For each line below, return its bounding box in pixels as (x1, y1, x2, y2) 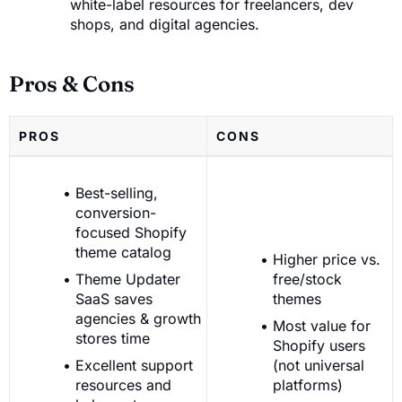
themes (273, 289, 321, 308)
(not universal (273, 355, 364, 374)
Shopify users (273, 336, 365, 354)
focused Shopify (75, 223, 187, 241)
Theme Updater (75, 269, 180, 288)
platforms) (273, 375, 343, 394)
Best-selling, (75, 183, 158, 202)
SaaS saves (75, 289, 153, 308)
